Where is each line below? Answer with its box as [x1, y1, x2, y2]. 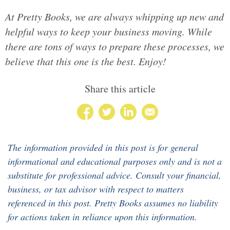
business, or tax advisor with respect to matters [8, 183, 184, 196]
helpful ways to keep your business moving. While [5, 24, 212, 38]
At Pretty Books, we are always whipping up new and [5, 9, 224, 23]
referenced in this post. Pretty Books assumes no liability [8, 197, 218, 209]
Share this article [85, 81, 156, 95]
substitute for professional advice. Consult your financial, [8, 169, 221, 182]
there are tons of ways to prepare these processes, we [5, 39, 224, 53]
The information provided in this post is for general [8, 141, 198, 154]
